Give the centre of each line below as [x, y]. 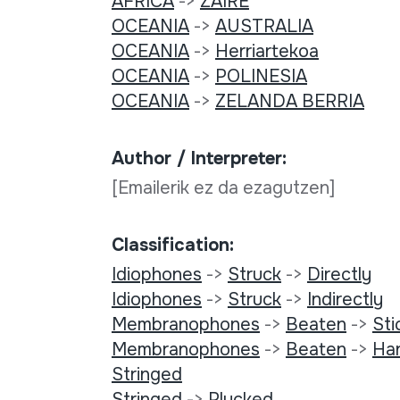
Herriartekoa [267, 52]
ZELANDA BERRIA [289, 102]
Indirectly [345, 300]
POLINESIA [261, 77]
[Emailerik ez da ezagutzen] [225, 188]
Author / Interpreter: [199, 159]
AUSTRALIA [264, 27]
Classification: [172, 246]
